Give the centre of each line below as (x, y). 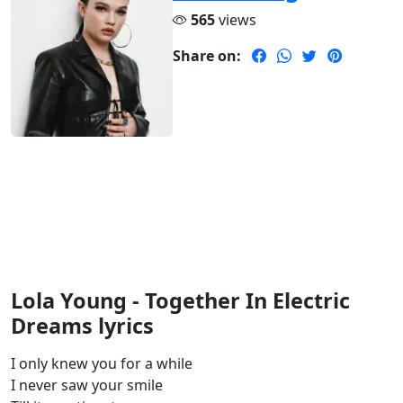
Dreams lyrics (82, 326)
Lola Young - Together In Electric (180, 301)
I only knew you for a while (102, 364)
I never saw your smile (87, 385)
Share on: (207, 56)
